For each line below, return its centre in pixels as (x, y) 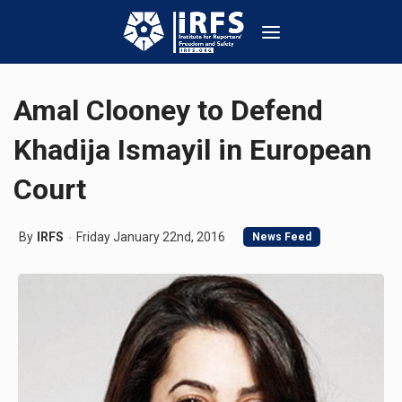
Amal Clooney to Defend (168, 110)
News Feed (282, 237)
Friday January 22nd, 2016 (151, 237)
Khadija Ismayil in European (192, 150)
